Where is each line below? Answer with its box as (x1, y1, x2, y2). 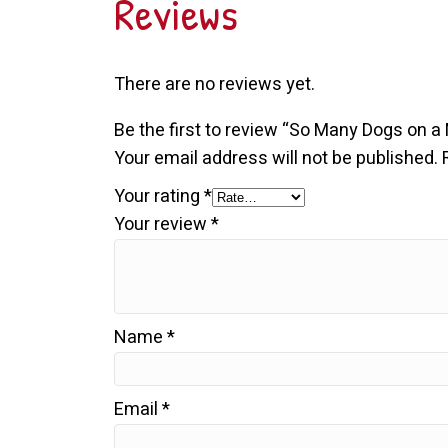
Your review (114, 210, 212, 238)
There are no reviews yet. (114, 70, 316, 98)
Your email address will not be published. (114, 144, 439, 172)
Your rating (114, 182, 205, 210)
